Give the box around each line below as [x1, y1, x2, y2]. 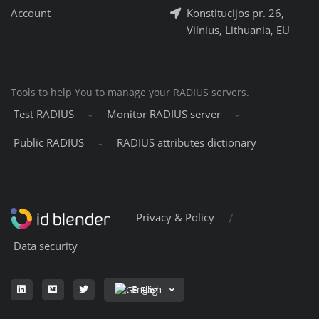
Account [11, 6, 51, 21]
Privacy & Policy [136, 210, 214, 226]
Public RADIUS [14, 135, 84, 151]
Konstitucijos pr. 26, [187, 6, 284, 21]
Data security [14, 239, 78, 254]
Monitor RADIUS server [107, 107, 221, 122]
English [132, 283, 162, 296]
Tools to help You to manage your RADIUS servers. [11, 85, 249, 100]
